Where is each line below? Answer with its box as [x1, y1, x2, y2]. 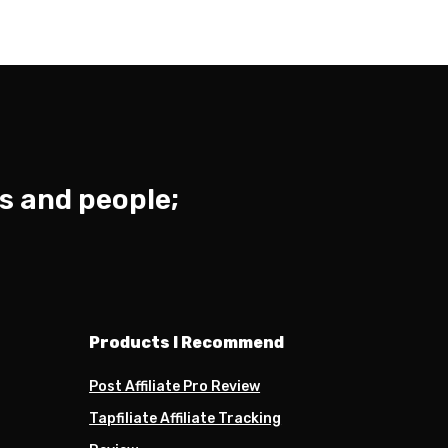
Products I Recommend [89, 332, 285, 352]
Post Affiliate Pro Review [89, 377, 261, 395]
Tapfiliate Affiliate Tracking [89, 409, 282, 427]
